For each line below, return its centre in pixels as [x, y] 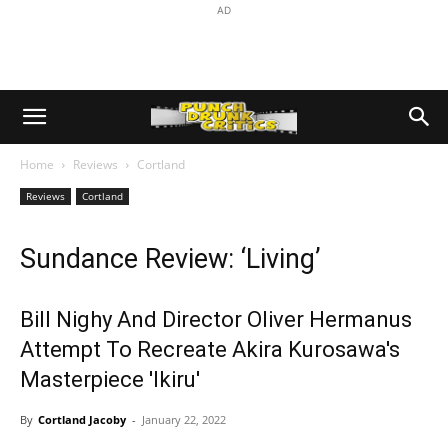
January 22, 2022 [184, 419]
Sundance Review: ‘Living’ [170, 259]
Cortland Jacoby [82, 419]
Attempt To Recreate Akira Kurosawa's [210, 349]
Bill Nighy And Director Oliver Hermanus [216, 319]
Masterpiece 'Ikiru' [110, 379]
